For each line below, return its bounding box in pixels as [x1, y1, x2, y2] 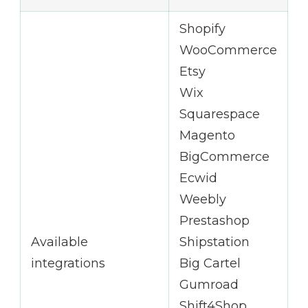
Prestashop [179, 212, 250, 228]
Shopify [179, 21, 225, 36]
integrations [31, 255, 105, 271]
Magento [179, 127, 235, 143]
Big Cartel [179, 255, 241, 271]
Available [31, 234, 88, 250]
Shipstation [179, 234, 250, 250]
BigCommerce [179, 148, 269, 164]
